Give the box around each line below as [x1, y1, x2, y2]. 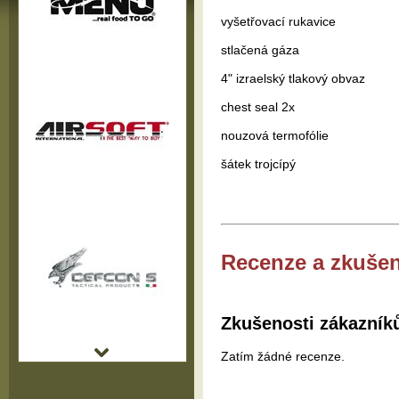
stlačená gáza [221, 43, 299, 57]
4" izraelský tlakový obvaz [221, 71, 365, 85]
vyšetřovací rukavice [221, 14, 336, 28]
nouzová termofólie [221, 128, 329, 142]
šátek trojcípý [221, 157, 296, 171]
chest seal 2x [221, 100, 295, 114]
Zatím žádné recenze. [221, 349, 345, 363]
